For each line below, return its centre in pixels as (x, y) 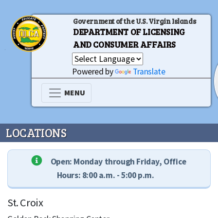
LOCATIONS (36, 133)
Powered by (94, 72)
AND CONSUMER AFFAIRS (125, 44)
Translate (149, 72)
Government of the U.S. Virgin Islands (135, 21)
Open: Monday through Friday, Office (118, 162)
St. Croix (25, 202)
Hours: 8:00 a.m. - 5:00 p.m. (105, 175)
